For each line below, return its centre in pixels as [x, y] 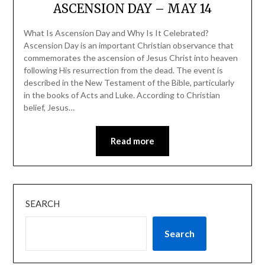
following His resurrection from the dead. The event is [123, 70]
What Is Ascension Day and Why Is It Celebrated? [116, 33]
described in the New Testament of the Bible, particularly [129, 82]
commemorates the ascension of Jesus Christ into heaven [130, 57]
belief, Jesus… [49, 107]
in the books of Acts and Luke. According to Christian [122, 95]
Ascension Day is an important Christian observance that [128, 45]
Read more [132, 140]
